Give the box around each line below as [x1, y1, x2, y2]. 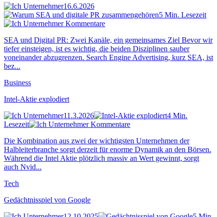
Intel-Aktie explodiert [4, 94, 69, 103]
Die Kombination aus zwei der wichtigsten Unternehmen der [4, 136, 189, 145]
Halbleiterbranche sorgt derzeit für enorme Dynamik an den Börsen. [4, 145, 211, 154]
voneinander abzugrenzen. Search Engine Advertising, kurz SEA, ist [4, 53, 213, 62]
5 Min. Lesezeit [159, 10, 206, 19]
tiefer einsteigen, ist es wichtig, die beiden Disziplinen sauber [4, 44, 189, 53]
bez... [4, 62, 20, 70]
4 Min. [167, 111, 187, 120]
